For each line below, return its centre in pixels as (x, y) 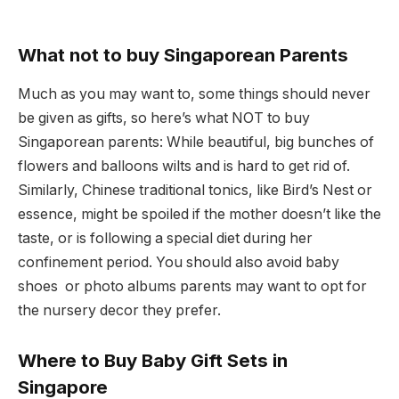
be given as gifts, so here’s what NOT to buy (164, 118)
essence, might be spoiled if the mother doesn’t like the (199, 215)
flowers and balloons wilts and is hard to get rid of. (184, 167)
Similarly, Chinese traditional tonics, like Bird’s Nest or (195, 191)
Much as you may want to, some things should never (194, 94)
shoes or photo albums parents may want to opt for (192, 287)
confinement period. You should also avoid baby (179, 263)
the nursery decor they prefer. (119, 311)
